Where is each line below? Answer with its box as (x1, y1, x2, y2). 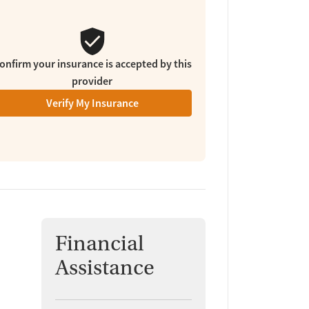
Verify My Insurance (46, 96, 139, 111)
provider (72, 74, 113, 89)
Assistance (54, 255, 154, 280)
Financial (54, 230, 144, 256)
